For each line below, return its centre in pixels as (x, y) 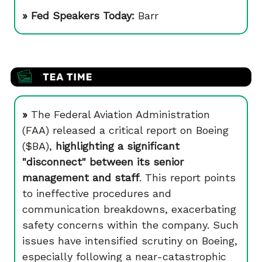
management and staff (81, 177)
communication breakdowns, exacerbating (129, 209)
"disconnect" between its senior (103, 162)
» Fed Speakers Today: (80, 16)
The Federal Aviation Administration (120, 114)
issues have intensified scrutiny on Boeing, (130, 241)
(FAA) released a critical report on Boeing (125, 130)
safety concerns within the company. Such (130, 225)
